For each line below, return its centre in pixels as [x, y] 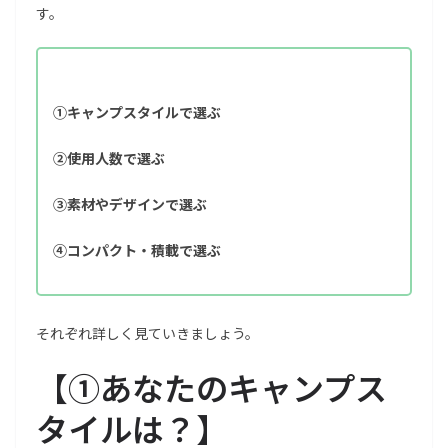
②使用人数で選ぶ [109, 157]
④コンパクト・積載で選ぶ [137, 249]
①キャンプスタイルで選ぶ [137, 111]
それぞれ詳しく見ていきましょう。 [147, 332]
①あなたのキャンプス [227, 386]
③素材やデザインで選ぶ [130, 203]
